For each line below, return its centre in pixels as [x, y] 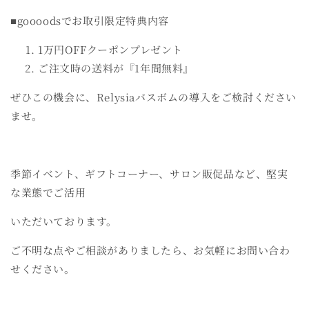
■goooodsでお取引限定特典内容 [90, 21]
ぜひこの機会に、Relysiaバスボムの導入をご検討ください [154, 97]
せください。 [43, 269]
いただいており [48, 221]
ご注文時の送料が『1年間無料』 [118, 68]
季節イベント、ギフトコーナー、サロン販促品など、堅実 [149, 174]
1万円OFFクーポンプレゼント [110, 50]
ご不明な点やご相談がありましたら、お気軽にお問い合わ [150, 250]
